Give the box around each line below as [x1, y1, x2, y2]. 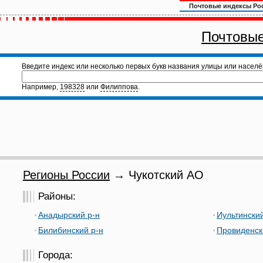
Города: [38, 249, 73, 261]
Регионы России [23, 168, 110, 181]
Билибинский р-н [38, 225, 103, 235]
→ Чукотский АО [110, 168, 204, 181]
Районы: [38, 191, 76, 202]
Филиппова [100, 83, 138, 91]
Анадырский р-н [38, 210, 100, 220]
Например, [22, 83, 60, 91]
